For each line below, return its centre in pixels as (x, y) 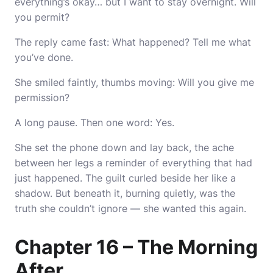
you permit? (42, 17)
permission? (42, 97)
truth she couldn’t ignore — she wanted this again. (130, 208)
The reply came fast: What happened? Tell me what (133, 42)
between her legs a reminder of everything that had (133, 163)
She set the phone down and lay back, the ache (124, 147)
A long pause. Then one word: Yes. (94, 122)
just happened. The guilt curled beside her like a (125, 178)
